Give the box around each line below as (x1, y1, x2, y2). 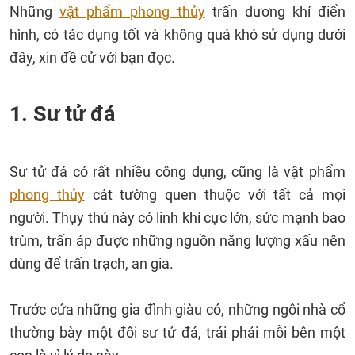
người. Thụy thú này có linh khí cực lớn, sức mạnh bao (10, 209, 345, 226)
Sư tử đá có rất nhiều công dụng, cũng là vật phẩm (10, 163, 345, 180)
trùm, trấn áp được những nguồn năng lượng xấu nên (10, 232, 345, 249)
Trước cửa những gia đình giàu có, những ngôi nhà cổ (10, 301, 345, 318)
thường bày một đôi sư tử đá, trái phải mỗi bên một (10, 324, 345, 341)
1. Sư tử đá (10, 101, 115, 127)
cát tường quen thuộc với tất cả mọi (84, 186, 346, 203)
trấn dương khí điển (204, 3, 345, 20)
